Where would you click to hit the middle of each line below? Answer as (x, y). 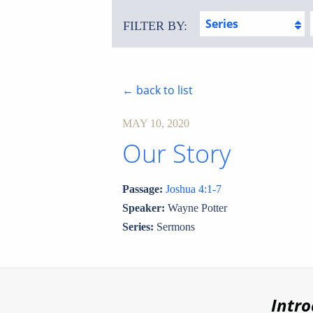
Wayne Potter (196, 208)
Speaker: (144, 208)
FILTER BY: (155, 26)
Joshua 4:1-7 (194, 189)
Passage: (143, 189)
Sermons (175, 227)
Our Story (177, 153)
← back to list (158, 90)
